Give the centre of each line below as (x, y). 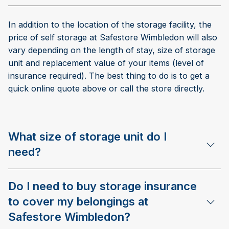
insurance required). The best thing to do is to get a (109, 76)
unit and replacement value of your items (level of (106, 63)
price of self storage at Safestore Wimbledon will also (113, 38)
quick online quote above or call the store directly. (106, 89)
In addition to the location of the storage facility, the (110, 25)
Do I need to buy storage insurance (102, 186)
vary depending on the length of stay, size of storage (112, 50)
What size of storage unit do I (87, 137)
